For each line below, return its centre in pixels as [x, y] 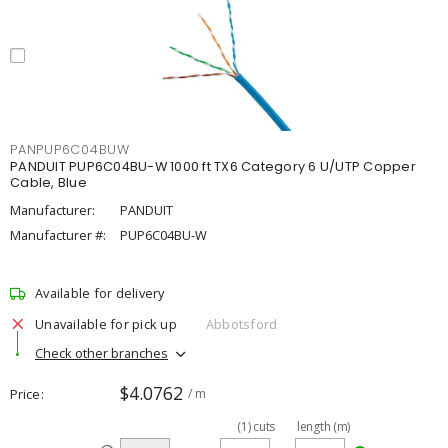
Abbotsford [241, 323]
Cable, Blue [48, 182]
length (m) [323, 426]
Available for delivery [100, 293]
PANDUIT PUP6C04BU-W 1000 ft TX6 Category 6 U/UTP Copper [213, 166]
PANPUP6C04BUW [70, 149]
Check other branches [101, 352]
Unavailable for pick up [106, 323]
